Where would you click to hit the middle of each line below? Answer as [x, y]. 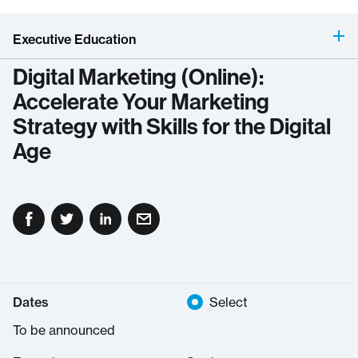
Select [229, 302]
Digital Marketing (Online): [138, 76]
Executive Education [74, 39]
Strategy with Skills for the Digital [172, 126]
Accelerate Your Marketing [141, 101]
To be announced [64, 330]
